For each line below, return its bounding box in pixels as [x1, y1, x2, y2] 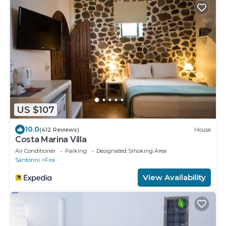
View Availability [143, 173, 206, 183]
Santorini [15, 156, 40, 164]
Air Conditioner [15, 147, 55, 155]
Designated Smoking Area [96, 147, 166, 155]
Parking [65, 147, 87, 155]
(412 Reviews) [39, 126, 79, 133]
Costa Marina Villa [15, 135, 87, 145]
